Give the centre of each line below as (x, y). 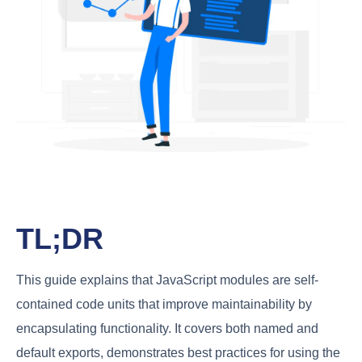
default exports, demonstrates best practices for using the (178, 352)
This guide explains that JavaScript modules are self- (167, 280)
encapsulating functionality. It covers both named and (167, 328)
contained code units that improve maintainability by (164, 304)
